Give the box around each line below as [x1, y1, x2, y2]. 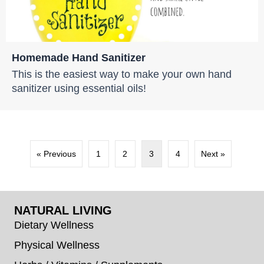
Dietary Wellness [14, 219, 94, 232]
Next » [200, 149, 225, 159]
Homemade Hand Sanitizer [12, 51, 146, 64]
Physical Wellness [14, 239, 100, 252]
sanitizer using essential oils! [12, 81, 146, 94]
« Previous [36, 149, 76, 159]
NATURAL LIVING [14, 204, 112, 217]
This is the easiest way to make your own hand [12, 67, 232, 80]
